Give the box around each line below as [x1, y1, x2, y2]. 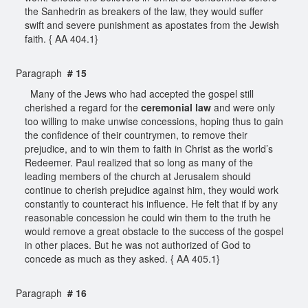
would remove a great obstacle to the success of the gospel [25, 223, 283, 238]
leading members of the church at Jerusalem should [25, 168, 251, 183]
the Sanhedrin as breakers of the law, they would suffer [25, 3, 263, 18]
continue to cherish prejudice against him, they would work [25, 182, 278, 197]
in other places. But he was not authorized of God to [25, 237, 251, 252]
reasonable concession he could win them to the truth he [25, 210, 271, 224]
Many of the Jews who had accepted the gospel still [25, 86, 254, 100]
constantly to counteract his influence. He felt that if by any [25, 196, 278, 210]
